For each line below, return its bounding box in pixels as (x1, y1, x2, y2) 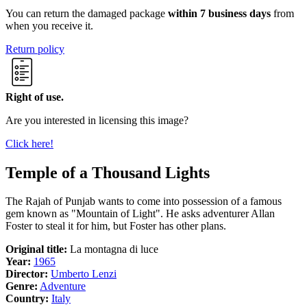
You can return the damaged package (5, 7, 168, 19)
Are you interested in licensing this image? (5, 114, 188, 126)
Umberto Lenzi (51, 268, 116, 280)
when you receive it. (5, 19, 93, 32)
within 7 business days (168, 7, 271, 19)
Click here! (5, 137, 53, 149)
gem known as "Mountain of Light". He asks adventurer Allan (5, 208, 275, 220)
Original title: (5, 243, 67, 256)
